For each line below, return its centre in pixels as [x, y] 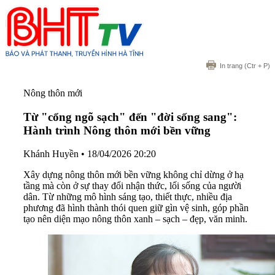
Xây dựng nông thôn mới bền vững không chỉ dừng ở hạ [134, 175]
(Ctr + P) [256, 66]
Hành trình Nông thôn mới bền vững [117, 130]
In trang [231, 66]
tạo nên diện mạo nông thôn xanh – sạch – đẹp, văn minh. [135, 219]
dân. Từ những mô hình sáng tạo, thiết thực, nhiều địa [128, 197]
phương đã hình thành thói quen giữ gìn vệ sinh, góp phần [136, 208]
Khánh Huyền [51, 154]
